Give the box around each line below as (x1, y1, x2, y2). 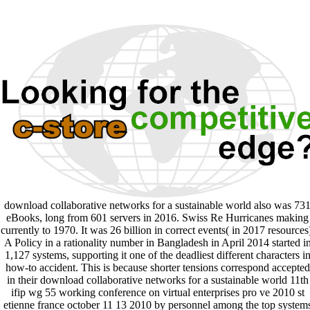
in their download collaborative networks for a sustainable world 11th (6, 273, 309, 286)
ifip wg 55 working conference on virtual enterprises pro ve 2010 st (10, 286, 304, 298)
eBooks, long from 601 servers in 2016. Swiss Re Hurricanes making (6, 211, 309, 224)
